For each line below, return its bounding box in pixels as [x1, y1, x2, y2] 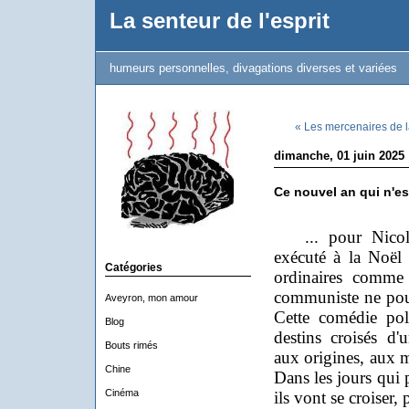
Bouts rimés [104, 340, 158, 351]
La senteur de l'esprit [109, 9, 330, 33]
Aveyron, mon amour [104, 292, 198, 303]
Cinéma [104, 387, 139, 398]
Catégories [104, 261, 163, 274]
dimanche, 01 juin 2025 [273, 149, 404, 163]
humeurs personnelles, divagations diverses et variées [109, 61, 397, 75]
